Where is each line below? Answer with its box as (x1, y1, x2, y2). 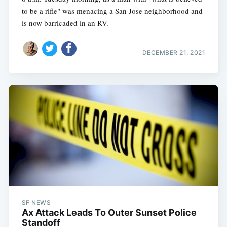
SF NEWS (21, 198, 51, 206)
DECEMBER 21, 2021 (142, 49, 206, 57)
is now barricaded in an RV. (21, 17, 108, 28)
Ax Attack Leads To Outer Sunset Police (21, 207, 197, 218)
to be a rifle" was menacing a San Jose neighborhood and (21, 5, 203, 16)
